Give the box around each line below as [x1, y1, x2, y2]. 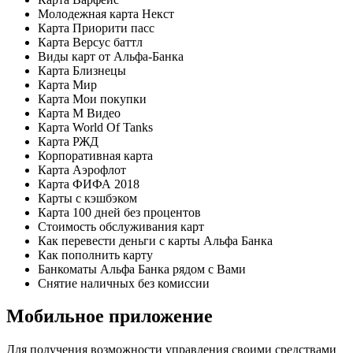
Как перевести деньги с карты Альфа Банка [38, 233, 273, 247]
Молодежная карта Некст [38, 6, 174, 20]
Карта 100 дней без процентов [38, 205, 201, 219]
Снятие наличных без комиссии [38, 276, 210, 290]
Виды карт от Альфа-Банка [38, 49, 184, 63]
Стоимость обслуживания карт [38, 219, 204, 233]
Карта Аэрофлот [38, 162, 126, 176]
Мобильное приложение [6, 306, 213, 327]
